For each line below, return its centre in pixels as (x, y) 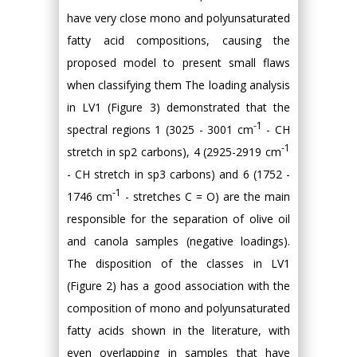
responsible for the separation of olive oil (178, 219)
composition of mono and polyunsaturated (178, 308)
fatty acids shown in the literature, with (178, 330)
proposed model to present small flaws (178, 63)
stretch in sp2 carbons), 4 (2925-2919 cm (174, 152)
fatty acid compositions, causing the (178, 40)
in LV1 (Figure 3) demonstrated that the (178, 107)
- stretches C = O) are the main (206, 196)
